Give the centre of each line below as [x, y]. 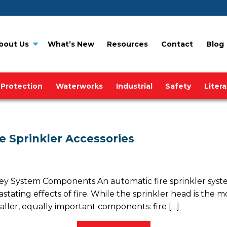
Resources [128, 44]
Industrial [134, 86]
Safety [178, 86]
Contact [177, 44]
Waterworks [79, 86]
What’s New [71, 44]
